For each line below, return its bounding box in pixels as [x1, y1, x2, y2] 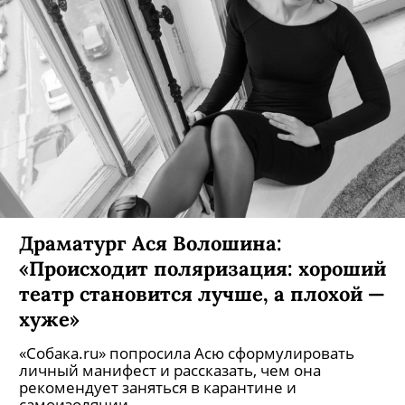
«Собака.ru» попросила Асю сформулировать [19, 343, 354, 363]
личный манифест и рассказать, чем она [19, 360, 321, 381]
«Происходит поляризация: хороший [19, 255, 386, 281]
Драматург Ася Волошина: [19, 230, 282, 256]
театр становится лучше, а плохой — [19, 280, 385, 306]
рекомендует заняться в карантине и [19, 377, 297, 398]
